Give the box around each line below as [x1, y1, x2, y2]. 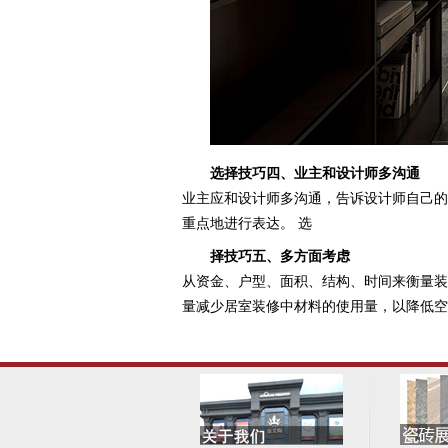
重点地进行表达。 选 [182, 215, 312, 231]
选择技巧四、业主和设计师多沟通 [210, 165, 420, 181]
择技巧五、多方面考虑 [210, 248, 354, 264]
